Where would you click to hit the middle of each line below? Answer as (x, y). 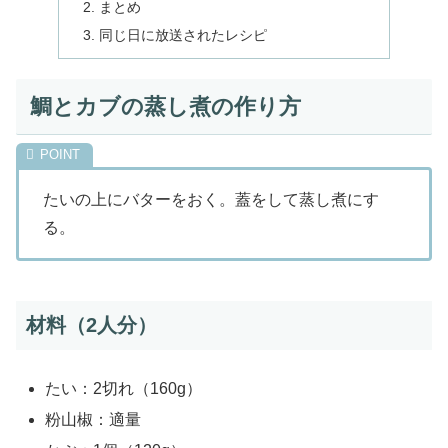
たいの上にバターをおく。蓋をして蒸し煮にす (211, 199)
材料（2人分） (91, 324)
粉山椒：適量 (93, 420)
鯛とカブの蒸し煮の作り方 (165, 106)
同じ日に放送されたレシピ (183, 35)
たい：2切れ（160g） (124, 388)
